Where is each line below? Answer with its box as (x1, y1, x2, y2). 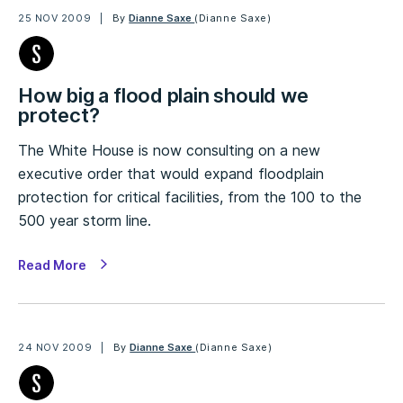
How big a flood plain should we (18, 84, 309, 107)
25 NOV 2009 (18, 12, 92, 24)
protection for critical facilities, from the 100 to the (18, 188, 362, 206)
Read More (18, 257, 86, 273)
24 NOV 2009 (18, 341, 93, 354)
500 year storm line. (18, 211, 151, 229)
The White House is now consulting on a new (18, 141, 320, 159)
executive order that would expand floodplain (18, 165, 324, 183)
